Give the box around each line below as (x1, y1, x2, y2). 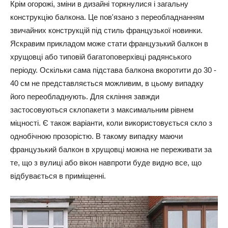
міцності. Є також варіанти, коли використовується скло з (10, 118, 212, 127)
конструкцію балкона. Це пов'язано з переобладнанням (10, 12, 204, 21)
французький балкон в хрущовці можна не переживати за (10, 145, 212, 154)
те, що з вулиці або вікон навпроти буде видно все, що (10, 158, 202, 167)
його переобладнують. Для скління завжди (10, 92, 159, 101)
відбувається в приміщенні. (10, 171, 106, 180)
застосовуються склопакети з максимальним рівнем (10, 105, 193, 114)
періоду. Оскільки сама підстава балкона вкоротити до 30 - (10, 65, 216, 74)
